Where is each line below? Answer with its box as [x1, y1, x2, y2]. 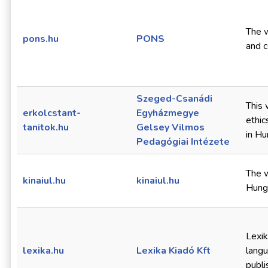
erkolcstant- [23, 106, 81, 120]
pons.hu [23, 32, 59, 46]
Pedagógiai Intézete [136, 135, 230, 149]
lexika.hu [23, 244, 64, 258]
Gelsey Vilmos [136, 121, 205, 135]
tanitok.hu [23, 121, 69, 135]
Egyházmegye [136, 106, 199, 120]
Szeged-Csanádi [136, 92, 212, 106]
